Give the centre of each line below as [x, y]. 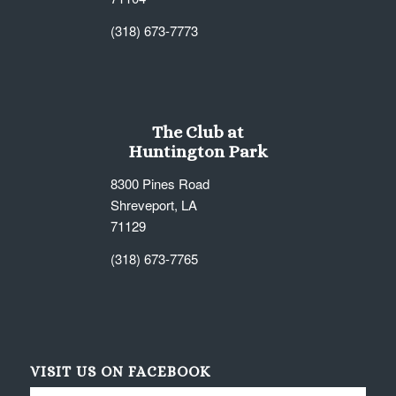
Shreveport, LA [153, 205]
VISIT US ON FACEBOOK [120, 371]
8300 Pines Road [160, 184]
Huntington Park [198, 152]
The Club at [198, 133]
